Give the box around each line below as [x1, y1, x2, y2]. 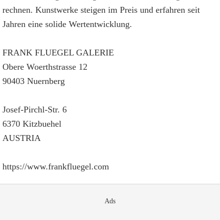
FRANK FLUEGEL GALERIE [2, 48, 114, 57]
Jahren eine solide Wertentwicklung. [2, 19, 132, 29]
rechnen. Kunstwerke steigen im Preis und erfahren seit [2, 5, 200, 15]
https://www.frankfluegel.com [2, 162, 109, 171]
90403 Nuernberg [2, 76, 65, 86]
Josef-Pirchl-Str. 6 [2, 105, 67, 114]
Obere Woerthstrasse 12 [2, 62, 87, 72]
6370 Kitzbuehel [2, 119, 61, 129]
